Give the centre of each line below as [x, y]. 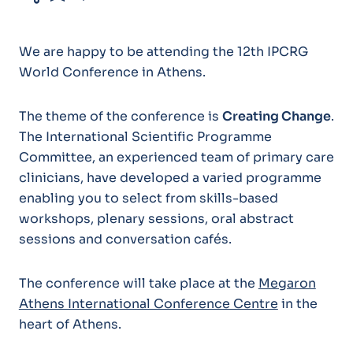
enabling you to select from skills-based [148, 198]
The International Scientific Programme [145, 136]
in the [297, 303]
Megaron [287, 283]
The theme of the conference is [120, 116]
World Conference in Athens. [112, 72]
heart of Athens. [70, 324]
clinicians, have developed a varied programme [170, 177]
